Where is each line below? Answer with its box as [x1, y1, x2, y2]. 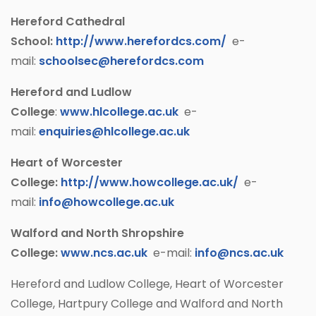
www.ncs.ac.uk [61, 245, 147, 262]
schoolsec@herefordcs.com [39, 53, 204, 70]
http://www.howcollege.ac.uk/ [61, 174, 238, 191]
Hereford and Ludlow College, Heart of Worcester [11, 276, 284, 293]
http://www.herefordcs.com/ [56, 33, 226, 50]
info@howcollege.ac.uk [39, 194, 174, 211]
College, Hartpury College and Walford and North [11, 296, 283, 312]
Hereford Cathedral [11, 13, 125, 30]
